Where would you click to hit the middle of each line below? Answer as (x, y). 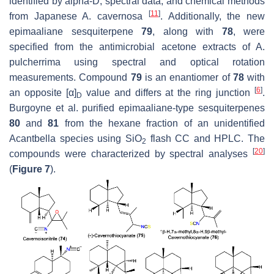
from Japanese (46, 16)
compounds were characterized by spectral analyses (131, 154)
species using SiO (99, 138)
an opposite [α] (43, 92)
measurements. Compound (70, 77)
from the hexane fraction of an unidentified (162, 123)
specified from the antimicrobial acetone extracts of (132, 46)
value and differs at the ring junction (168, 92)
